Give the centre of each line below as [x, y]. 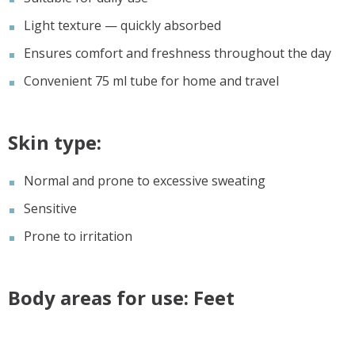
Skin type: [55, 142]
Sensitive [50, 208]
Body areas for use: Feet [121, 297]
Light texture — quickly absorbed [122, 25]
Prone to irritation [78, 236]
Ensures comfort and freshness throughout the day [177, 53]
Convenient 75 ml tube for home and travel [151, 80]
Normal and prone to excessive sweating [145, 180]
